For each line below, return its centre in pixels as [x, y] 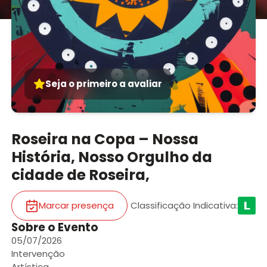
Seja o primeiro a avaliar [104, 83]
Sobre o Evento [55, 228]
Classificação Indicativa [184, 206]
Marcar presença [76, 206]
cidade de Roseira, [80, 175]
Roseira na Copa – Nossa [105, 139]
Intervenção [38, 254]
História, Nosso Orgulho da [111, 157]
